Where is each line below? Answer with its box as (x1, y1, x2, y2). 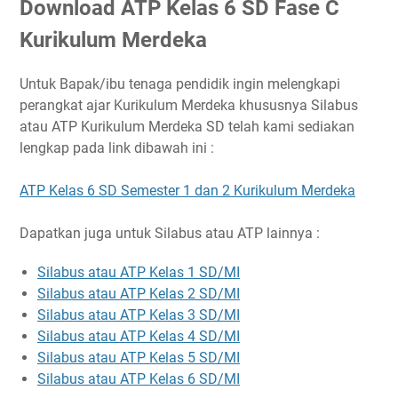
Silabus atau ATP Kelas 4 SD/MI (37, 327, 240, 345)
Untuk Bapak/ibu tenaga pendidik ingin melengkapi (20, 75, 340, 92)
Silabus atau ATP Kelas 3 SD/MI (37, 306, 240, 323)
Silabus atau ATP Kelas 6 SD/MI (37, 370, 240, 387)
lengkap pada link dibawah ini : (20, 139, 214, 156)
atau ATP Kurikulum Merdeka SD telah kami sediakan (20, 117, 354, 135)
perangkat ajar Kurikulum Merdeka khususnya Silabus (20, 96, 358, 114)
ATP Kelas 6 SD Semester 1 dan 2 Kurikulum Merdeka (20, 181, 355, 199)
